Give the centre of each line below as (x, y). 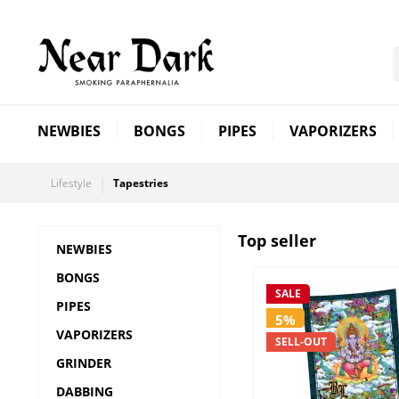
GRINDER (84, 363)
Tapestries (141, 183)
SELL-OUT (301, 342)
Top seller (277, 240)
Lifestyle (71, 183)
